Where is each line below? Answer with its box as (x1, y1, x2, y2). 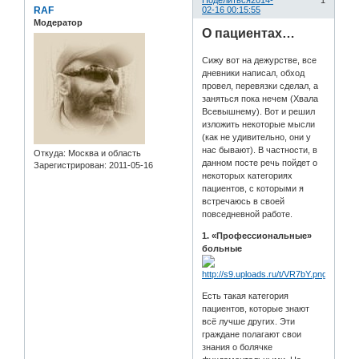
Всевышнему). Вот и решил (202, 106, 316, 116)
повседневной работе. (202, 208, 293, 219)
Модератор (34, 18, 83, 28)
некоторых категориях (202, 170, 293, 180)
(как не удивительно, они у (202, 131, 312, 142)
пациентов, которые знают (202, 303, 310, 313)
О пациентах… (202, 26, 296, 40)
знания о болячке (202, 341, 273, 352)
